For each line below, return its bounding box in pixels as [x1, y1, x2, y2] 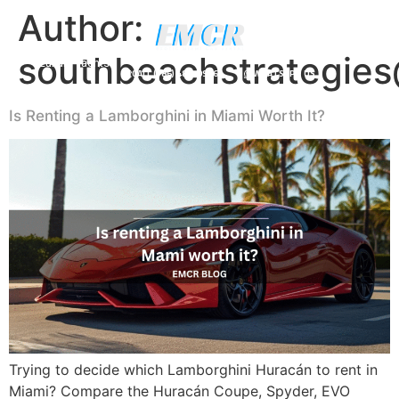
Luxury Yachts [39, 56, 110, 70]
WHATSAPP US [252, 67, 315, 81]
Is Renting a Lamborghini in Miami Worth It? [9, 107, 325, 125]
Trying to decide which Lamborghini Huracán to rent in [9, 360, 378, 379]
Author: [18, 6, 143, 50]
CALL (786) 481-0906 [131, 67, 218, 81]
